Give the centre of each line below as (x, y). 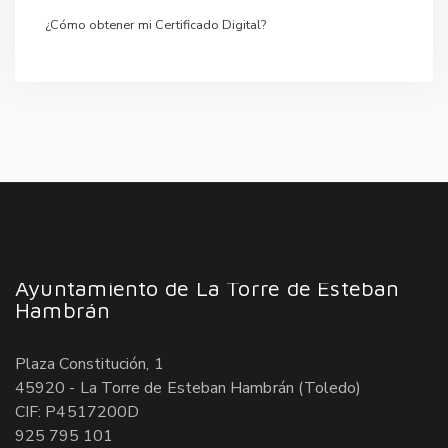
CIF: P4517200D (77, 411)
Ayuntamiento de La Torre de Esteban (207, 287)
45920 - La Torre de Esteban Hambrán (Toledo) (188, 387)
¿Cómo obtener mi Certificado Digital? (155, 24)
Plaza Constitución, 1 (89, 363)
